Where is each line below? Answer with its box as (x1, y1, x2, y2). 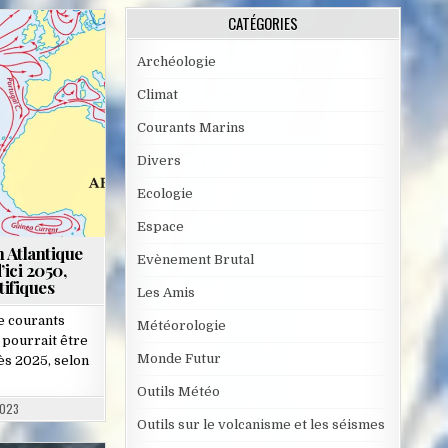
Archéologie (136, 54, 216, 70)
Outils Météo (136, 384, 220, 400)
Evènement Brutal (136, 252, 254, 268)
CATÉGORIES (228, 12, 298, 35)
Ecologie (136, 186, 193, 202)
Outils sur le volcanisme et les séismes (136, 417, 385, 433)
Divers (136, 153, 181, 169)
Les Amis (136, 285, 195, 301)
